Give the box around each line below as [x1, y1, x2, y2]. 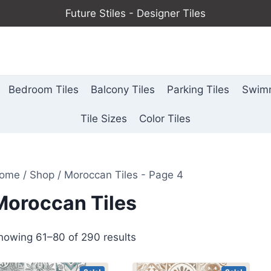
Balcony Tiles [91, 83, 155, 96]
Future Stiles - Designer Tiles [65, 7, 206, 19]
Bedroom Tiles [8, 83, 79, 96]
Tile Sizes [80, 112, 127, 125]
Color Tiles [139, 112, 191, 125]
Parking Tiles [167, 83, 230, 96]
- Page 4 [137, 169, 183, 181]
